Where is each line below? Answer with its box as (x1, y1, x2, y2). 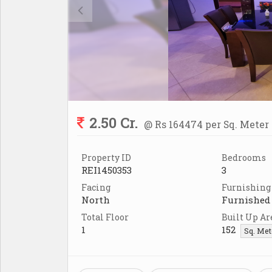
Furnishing (222, 182, 271, 193)
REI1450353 (81, 164, 132, 176)
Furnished (222, 194, 270, 206)
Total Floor (81, 211, 129, 223)
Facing (81, 182, 110, 193)
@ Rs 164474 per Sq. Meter (144, 118, 269, 131)
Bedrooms (222, 152, 266, 163)
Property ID (81, 152, 131, 163)
